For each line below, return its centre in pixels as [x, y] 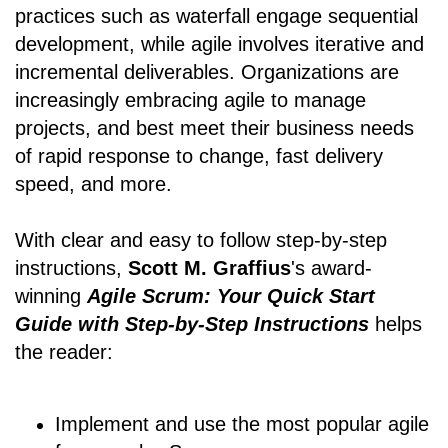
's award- [331, 267]
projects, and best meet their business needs [214, 127]
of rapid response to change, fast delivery [199, 155]
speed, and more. [93, 183]
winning [51, 295]
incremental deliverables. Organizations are [207, 71]
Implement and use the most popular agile [242, 423]
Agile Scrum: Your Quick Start [231, 295]
